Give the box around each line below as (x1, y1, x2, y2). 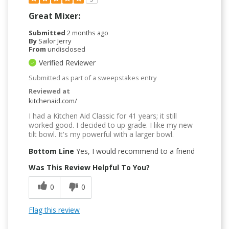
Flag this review (29, 204, 80, 215)
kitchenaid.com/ (29, 96, 77, 105)
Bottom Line (29, 146, 74, 156)
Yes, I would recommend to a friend (74, 146, 195, 156)
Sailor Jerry (38, 36, 71, 45)
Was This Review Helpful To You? (29, 162, 150, 172)
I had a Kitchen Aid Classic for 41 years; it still (29, 110, 177, 121)
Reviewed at (29, 86, 70, 96)
